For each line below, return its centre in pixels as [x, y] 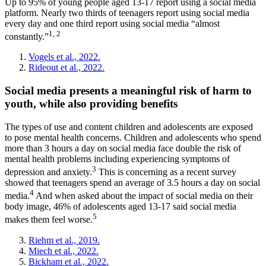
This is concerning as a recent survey [166, 172]
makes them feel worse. [49, 220]
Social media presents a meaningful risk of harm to [128, 90]
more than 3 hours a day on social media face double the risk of [123, 148]
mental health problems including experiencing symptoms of [117, 159]
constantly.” [27, 37]
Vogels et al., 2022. [64, 57]
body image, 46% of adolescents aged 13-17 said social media [121, 207]
